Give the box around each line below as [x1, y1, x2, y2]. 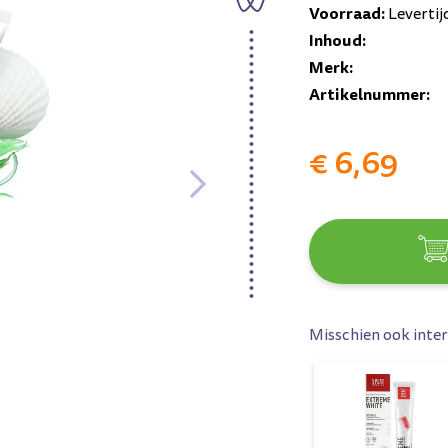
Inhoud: [309, 29, 366, 52]
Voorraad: [309, 2, 385, 25]
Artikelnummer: [309, 83, 430, 106]
